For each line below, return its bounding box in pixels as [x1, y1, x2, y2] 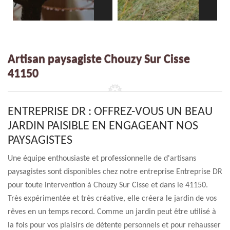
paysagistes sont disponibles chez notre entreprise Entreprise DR [8, 168, 222, 176]
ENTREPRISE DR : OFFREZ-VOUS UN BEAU [8, 106, 213, 118]
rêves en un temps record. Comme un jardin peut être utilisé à [8, 208, 216, 216]
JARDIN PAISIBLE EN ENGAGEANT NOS [8, 120, 198, 132]
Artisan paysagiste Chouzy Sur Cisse [8, 53, 190, 66]
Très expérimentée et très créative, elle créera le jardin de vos [8, 195, 217, 203]
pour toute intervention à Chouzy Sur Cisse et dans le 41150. [8, 181, 208, 189]
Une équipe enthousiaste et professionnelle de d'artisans [8, 155, 196, 163]
